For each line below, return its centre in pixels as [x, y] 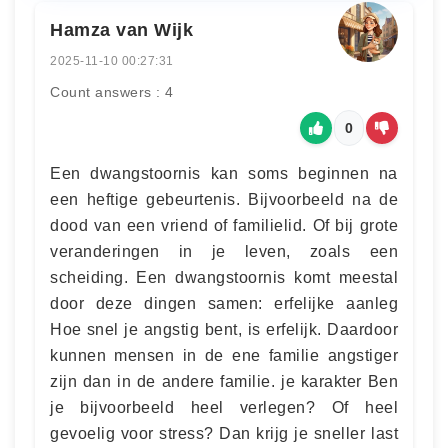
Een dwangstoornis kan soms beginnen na [224, 173]
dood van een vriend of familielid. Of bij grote [224, 225]
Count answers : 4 [112, 91]
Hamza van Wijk [121, 29]
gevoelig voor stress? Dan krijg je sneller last [224, 433]
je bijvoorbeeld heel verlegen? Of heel [224, 407]
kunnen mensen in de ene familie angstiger [224, 355]
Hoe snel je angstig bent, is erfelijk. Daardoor [224, 329]
